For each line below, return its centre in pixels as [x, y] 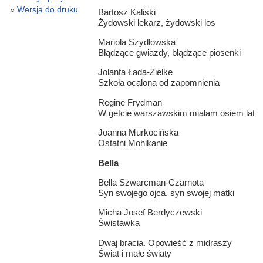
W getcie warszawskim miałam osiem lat [176, 113]
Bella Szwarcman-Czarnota [151, 182]
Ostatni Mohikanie [132, 143]
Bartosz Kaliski [127, 12]
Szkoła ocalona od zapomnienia [159, 83]
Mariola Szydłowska [136, 42]
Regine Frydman [130, 102]
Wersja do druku [47, 10]
